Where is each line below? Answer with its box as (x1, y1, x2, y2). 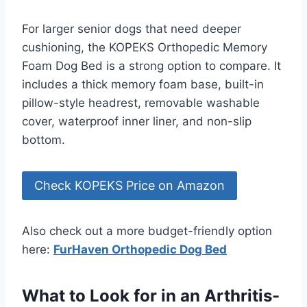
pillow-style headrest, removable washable (22, 95, 260, 110)
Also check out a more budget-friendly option (22, 224, 272, 238)
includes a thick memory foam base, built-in (22, 77, 264, 91)
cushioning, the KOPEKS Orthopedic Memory (22, 40, 267, 54)
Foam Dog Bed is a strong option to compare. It (22, 58, 281, 73)
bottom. (22, 132, 65, 147)
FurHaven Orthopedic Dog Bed (53, 243, 227, 257)
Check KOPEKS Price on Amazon (34, 178, 225, 193)
